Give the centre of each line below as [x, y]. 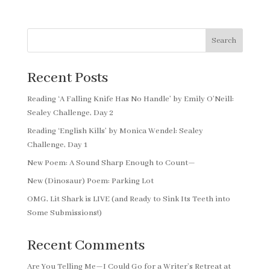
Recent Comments [86, 246]
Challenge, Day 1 [57, 145]
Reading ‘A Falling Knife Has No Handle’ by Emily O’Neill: [130, 99]
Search [224, 40]
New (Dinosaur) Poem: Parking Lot [90, 181]
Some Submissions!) [64, 213]
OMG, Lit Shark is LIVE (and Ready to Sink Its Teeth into [128, 199]
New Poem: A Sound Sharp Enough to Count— [111, 163]
